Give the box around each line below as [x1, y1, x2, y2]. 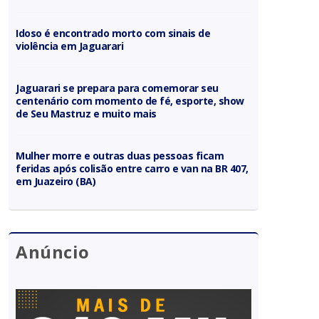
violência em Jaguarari [16, 38, 124, 53]
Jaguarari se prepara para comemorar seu [16, 80, 219, 95]
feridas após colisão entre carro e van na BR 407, [16, 161, 249, 175]
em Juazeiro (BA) [16, 174, 96, 188]
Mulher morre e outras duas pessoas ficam [16, 148, 224, 162]
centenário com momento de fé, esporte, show [16, 93, 244, 108]
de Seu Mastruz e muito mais [16, 106, 157, 120]
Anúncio [16, 239, 90, 263]
